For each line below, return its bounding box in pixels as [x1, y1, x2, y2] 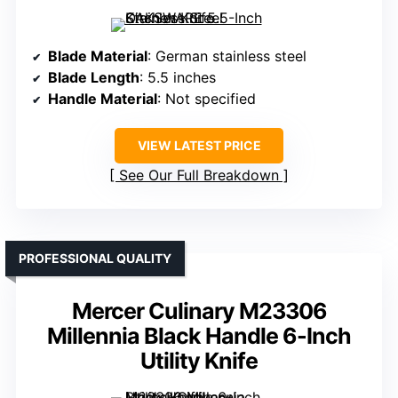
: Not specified [157, 90, 256, 108]
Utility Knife [140, 347, 258, 375]
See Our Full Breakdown [119, 166, 279, 185]
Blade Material [48, 47, 147, 66]
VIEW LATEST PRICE [137, 138, 261, 154]
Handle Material [48, 90, 157, 108]
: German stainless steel [147, 47, 306, 66]
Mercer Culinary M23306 [71, 298, 327, 325]
